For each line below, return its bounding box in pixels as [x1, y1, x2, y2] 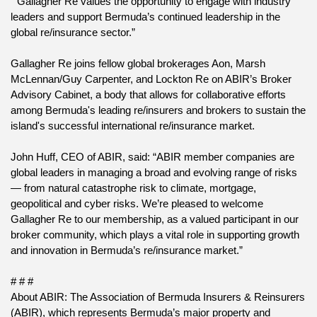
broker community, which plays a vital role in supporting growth [11, 229, 299, 241]
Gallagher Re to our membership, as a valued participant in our [11, 214, 299, 226]
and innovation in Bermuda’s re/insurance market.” [11, 245, 243, 257]
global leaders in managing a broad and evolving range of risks [11, 167, 297, 179]
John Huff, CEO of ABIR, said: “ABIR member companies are [11, 151, 294, 163]
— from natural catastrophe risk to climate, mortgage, [11, 183, 256, 195]
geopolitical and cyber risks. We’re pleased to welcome [11, 198, 263, 210]
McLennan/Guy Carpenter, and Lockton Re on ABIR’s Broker [11, 74, 292, 86]
